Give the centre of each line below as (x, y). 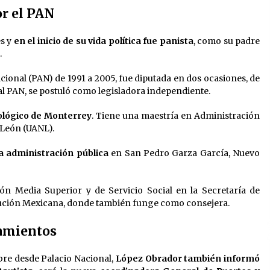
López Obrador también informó (188, 259)
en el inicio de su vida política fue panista (103, 41)
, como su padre (227, 41)
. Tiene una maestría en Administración (176, 116)
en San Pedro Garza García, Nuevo (184, 153)
